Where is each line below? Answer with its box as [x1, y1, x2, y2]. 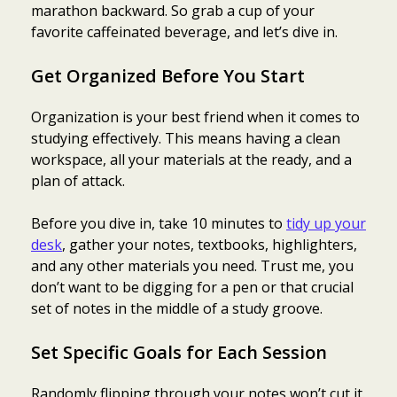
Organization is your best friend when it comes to [31, 106, 360, 127]
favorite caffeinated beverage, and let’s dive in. [31, 21, 338, 42]
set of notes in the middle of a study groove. [31, 298, 323, 318]
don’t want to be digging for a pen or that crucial [31, 276, 354, 297]
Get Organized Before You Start [31, 63, 305, 88]
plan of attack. [31, 170, 125, 191]
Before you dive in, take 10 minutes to [31, 213, 286, 233]
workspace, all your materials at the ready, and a [31, 149, 352, 169]
